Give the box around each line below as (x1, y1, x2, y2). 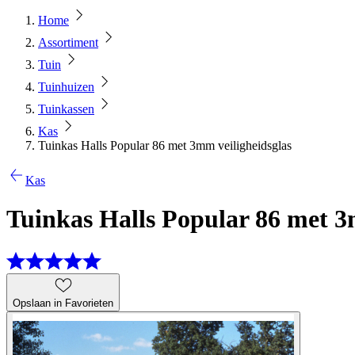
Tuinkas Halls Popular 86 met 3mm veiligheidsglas (38, 139, 292, 152)
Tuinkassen (38, 102, 94, 116)
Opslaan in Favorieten (13, 296, 113, 309)
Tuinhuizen (38, 80, 94, 94)
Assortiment (38, 36, 98, 49)
